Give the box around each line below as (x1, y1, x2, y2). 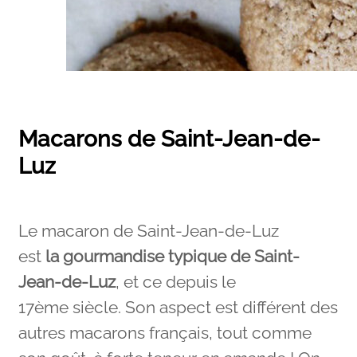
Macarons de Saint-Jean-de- (18, 125, 320, 153)
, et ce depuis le (115, 273, 236, 292)
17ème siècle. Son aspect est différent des (18, 298, 338, 318)
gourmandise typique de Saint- (62, 247, 300, 267)
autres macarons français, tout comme (18, 324, 312, 343)
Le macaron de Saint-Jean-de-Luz (18, 222, 279, 241)
